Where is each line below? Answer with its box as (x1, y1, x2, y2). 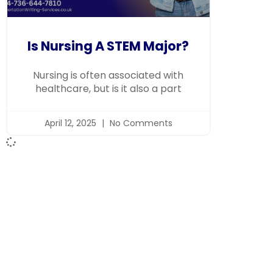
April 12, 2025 (44, 116, 99, 129)
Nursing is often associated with (33, 68, 184, 82)
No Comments (107, 116, 172, 129)
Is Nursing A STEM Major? (27, 37, 190, 55)
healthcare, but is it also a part (35, 81, 182, 96)
